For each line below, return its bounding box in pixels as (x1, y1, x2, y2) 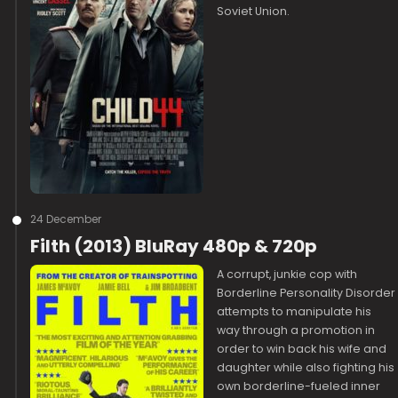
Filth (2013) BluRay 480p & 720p (30, 234, 318, 259)
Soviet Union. (217, 4, 291, 19)
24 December (30, 211, 102, 227)
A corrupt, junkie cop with (217, 267, 358, 282)
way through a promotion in (217, 322, 376, 338)
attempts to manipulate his (217, 304, 372, 319)
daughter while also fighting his (217, 360, 395, 375)
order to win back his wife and (217, 341, 387, 356)
